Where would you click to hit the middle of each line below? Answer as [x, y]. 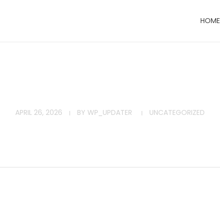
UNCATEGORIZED [177, 112]
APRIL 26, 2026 [39, 112]
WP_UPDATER [110, 112]
